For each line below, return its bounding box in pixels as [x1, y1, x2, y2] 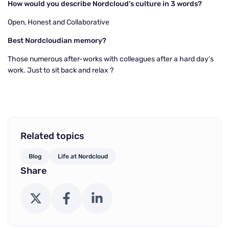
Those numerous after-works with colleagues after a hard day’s [8, 55, 214, 63]
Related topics [20, 130, 84, 142]
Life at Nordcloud [58, 153, 108, 160]
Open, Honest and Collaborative [8, 18, 109, 27]
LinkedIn [96, 193, 124, 202]
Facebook [65, 193, 98, 202]
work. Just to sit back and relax [8, 66, 110, 75]
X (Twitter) [35, 193, 62, 202]
